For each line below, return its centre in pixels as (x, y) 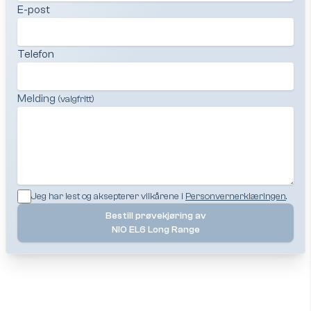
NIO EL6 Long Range (155, 230)
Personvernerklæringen (236, 196)
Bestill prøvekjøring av (155, 216)
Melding (37, 99)
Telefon (36, 54)
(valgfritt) (76, 99)
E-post (34, 10)
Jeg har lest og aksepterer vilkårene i (107, 196)
